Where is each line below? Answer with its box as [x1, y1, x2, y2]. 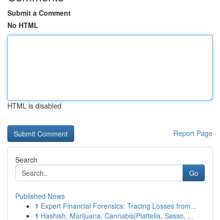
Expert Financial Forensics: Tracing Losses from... [41, 201, 196, 211]
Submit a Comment [7, 8, 71, 18]
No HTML [7, 20, 38, 30]
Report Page [173, 128, 213, 138]
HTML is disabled [7, 101, 61, 110]
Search [15, 155, 37, 165]
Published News [15, 191, 65, 201]
